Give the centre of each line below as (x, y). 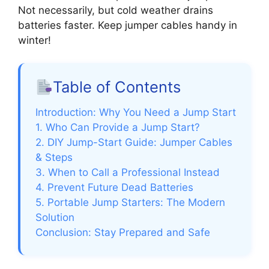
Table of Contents (117, 87)
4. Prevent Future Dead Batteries (114, 188)
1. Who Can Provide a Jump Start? (118, 128)
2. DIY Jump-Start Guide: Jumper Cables (134, 143)
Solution (55, 218)
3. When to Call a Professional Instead (128, 173)
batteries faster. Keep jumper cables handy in (128, 25)
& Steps (54, 158)
